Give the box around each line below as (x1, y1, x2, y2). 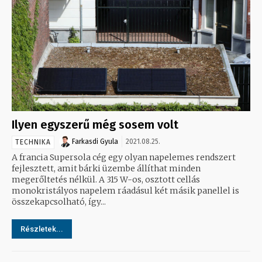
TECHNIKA (15, 137, 51, 146)
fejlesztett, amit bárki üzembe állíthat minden (12, 163, 201, 174)
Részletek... (20, 224, 63, 233)
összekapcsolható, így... (12, 196, 106, 207)
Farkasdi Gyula (72, 137, 118, 146)
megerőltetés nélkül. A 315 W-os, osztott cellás (12, 174, 99, 185)
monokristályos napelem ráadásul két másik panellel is (12, 185, 239, 196)
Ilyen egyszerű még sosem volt (12, 117, 178, 132)
